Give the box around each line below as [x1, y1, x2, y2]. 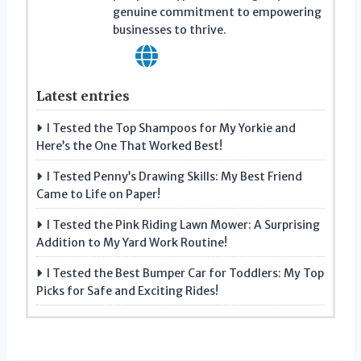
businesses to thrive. [113, 22, 226, 37]
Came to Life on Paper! [36, 186, 160, 201]
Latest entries [36, 87, 130, 104]
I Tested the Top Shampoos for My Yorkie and [47, 120, 296, 135]
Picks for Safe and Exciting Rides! [36, 283, 218, 298]
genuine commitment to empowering [113, 4, 322, 19]
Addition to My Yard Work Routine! [36, 234, 227, 250]
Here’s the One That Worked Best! [36, 138, 222, 153]
